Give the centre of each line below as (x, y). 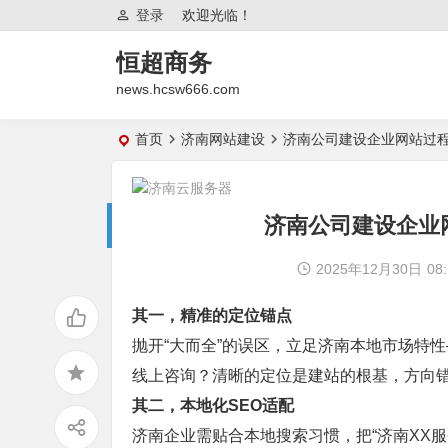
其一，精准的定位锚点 (212, 315)
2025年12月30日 (368, 269)
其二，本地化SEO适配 (213, 405)
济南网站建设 (223, 139)
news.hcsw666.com (178, 89)
